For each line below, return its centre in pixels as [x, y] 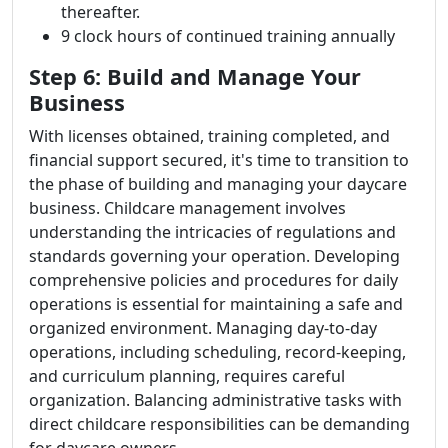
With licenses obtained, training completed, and [209, 135]
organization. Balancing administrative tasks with [215, 399]
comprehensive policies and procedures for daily [213, 279]
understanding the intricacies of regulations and [212, 231]
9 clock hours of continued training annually [228, 35]
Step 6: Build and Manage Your [195, 76]
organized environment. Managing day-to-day [203, 327]
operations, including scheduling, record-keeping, [217, 351]
